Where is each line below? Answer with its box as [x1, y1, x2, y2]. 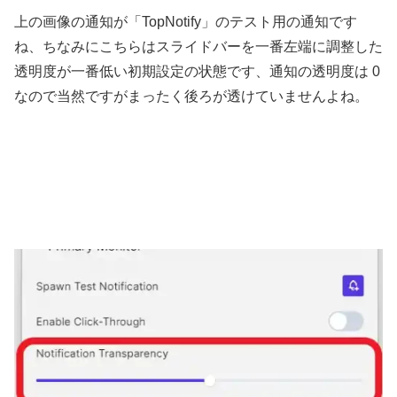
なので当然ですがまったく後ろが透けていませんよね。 [14, 89, 369, 105]
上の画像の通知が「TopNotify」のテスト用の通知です [14, 14, 357, 30]
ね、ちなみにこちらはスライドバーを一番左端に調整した [14, 39, 383, 55]
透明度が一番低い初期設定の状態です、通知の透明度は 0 [14, 64, 380, 80]
